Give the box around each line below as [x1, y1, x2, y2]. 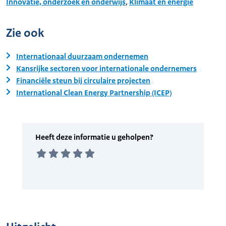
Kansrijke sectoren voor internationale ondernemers [16, 64, 197, 74]
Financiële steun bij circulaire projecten [16, 76, 150, 86]
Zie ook [6, 26, 44, 41]
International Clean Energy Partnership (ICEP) [16, 88, 172, 98]
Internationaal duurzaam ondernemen [16, 51, 148, 62]
